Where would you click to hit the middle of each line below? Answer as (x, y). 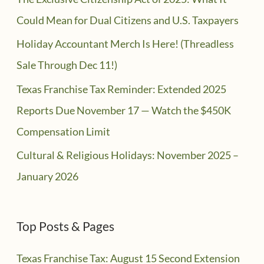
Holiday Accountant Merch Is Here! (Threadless (125, 44)
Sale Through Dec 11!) (67, 65)
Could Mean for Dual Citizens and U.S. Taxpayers (127, 20)
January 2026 (47, 176)
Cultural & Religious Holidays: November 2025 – (127, 155)
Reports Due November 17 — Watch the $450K (123, 110)
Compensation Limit (63, 131)
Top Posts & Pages (65, 226)
